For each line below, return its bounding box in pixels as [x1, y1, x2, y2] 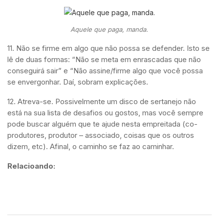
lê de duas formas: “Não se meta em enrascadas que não [7, 55, 201, 65]
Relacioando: [7, 161, 55, 171]
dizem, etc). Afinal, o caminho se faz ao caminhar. [7, 142, 174, 152]
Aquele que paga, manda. [70, 25, 149, 34]
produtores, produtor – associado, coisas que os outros [7, 131, 194, 140]
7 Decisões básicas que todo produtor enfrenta [7, 181, 171, 191]
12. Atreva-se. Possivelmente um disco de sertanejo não [7, 97, 196, 107]
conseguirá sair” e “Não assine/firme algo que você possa [7, 66, 203, 76]
